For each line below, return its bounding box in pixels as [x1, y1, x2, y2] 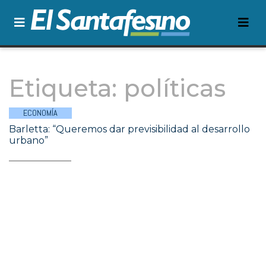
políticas [123, 74, 226, 103]
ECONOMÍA [23, 107, 58, 118]
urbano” [9, 135, 48, 146]
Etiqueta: [9, 74, 123, 103]
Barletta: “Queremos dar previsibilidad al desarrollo [9, 123, 250, 135]
